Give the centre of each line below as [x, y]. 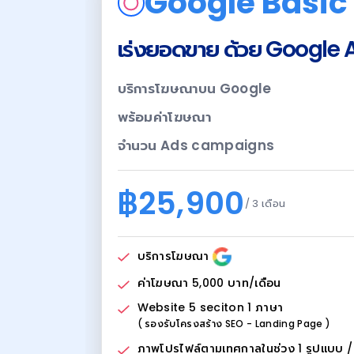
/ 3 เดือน [265, 203]
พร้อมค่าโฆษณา [164, 117]
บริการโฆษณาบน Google [194, 88]
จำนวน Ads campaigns [196, 145]
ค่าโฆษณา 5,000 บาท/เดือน [209, 283]
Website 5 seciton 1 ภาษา [210, 307]
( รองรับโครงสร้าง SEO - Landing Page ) [234, 324]
